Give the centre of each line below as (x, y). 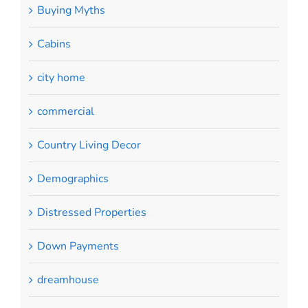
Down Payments (78, 246)
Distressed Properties (91, 212)
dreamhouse (68, 279)
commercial (65, 111)
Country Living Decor (89, 145)
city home (61, 77)
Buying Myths (71, 10)
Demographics (73, 178)
